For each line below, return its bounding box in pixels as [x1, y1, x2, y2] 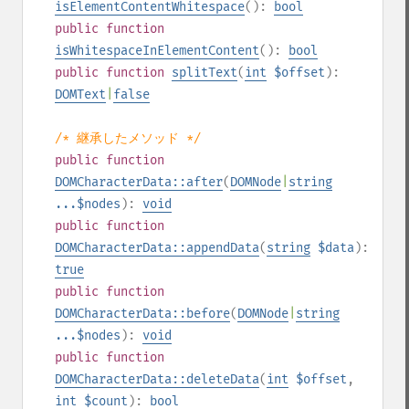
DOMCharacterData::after [55, 174, 223, 190]
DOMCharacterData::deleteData [55, 372, 259, 387]
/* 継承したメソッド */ [55, 131, 201, 146]
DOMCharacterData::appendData [55, 240, 259, 256]
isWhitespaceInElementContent [55, 43, 259, 58]
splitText [172, 65, 237, 80]
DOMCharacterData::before [55, 306, 230, 321]
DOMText [55, 87, 106, 102]
